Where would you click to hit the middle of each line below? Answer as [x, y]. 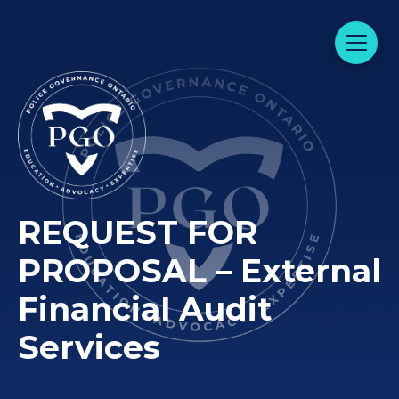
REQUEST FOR [138, 232]
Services [89, 347]
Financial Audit [145, 309]
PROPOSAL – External [199, 271]
